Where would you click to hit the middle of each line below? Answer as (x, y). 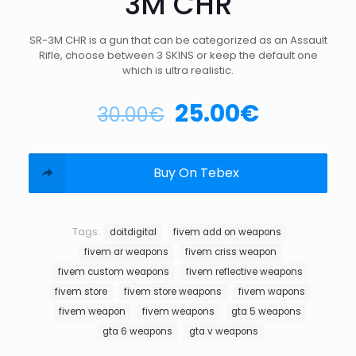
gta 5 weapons (266, 311)
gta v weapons (223, 331)
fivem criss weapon (230, 252)
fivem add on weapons (227, 232)
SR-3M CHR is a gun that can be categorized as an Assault (178, 40)
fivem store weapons (173, 291)
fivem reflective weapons (244, 271)
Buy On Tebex (197, 172)
